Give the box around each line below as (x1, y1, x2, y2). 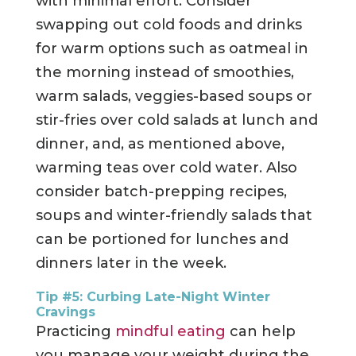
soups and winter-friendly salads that (35, 207, 312, 225)
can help (225, 323, 296, 341)
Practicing (35, 323, 115, 341)
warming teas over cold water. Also (35, 159, 297, 177)
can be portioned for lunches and (35, 230, 288, 249)
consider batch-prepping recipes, (35, 183, 287, 201)
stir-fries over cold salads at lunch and (35, 111, 318, 130)
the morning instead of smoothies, (35, 64, 294, 82)
